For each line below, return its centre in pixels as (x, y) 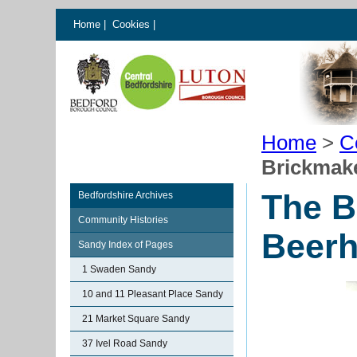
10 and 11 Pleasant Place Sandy (153, 294)
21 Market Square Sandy (136, 319)
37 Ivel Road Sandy (125, 343)
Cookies (133, 24)
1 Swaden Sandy (119, 269)
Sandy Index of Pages (126, 245)
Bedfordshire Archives (126, 195)
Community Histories (123, 220)
